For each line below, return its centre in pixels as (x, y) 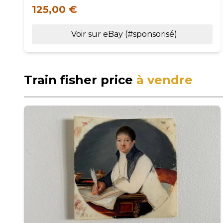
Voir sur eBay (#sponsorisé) (124, 34)
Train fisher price (80, 80)
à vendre (165, 80)
